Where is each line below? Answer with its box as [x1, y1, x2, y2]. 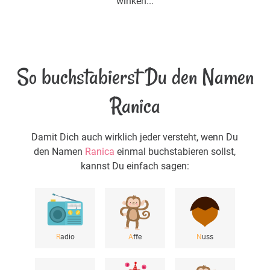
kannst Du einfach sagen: [80, 160, 189, 172]
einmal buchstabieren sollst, [115, 146, 236, 158]
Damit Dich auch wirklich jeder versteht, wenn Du [31, 131, 239, 143]
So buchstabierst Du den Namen [16, 62, 254, 92]
